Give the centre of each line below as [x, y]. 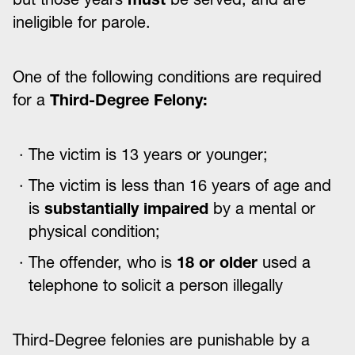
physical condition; [94, 231]
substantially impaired [129, 208]
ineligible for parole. [82, 22]
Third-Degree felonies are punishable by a [161, 340]
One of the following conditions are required [167, 77]
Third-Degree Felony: [129, 100]
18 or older [217, 262]
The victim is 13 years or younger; [148, 155]
